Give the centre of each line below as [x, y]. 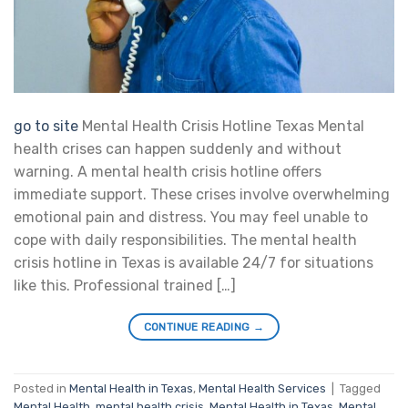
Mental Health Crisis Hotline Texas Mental [221, 126]
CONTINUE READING [198, 326]
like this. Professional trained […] [125, 285]
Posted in [41, 389]
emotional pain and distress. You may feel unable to [191, 217]
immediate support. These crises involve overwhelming [202, 194]
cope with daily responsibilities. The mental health [185, 240]
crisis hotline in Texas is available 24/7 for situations [194, 262]
